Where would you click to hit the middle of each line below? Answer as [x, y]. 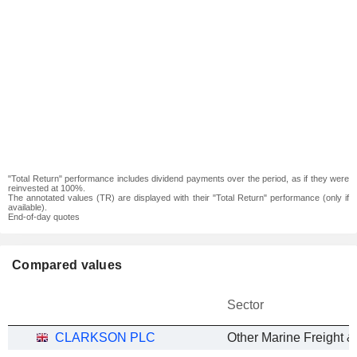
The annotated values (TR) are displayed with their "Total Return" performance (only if [178, 198]
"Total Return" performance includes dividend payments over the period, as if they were [178, 178]
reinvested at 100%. [47, 188]
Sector [245, 305]
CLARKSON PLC [105, 337]
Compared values [67, 265]
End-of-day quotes [44, 217]
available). [27, 207]
